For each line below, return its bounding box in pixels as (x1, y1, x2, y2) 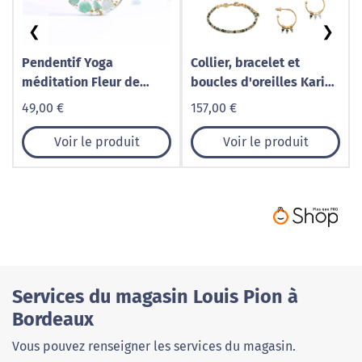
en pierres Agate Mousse (191, 94, 337, 109)
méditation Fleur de (22, 74, 140, 90)
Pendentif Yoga (22, 55, 113, 70)
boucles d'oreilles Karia (191, 74, 332, 90)
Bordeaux (12, 308, 94, 331)
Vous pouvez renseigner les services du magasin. (12, 339, 296, 355)
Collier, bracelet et (191, 55, 300, 70)
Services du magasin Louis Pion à (12, 285, 298, 309)
